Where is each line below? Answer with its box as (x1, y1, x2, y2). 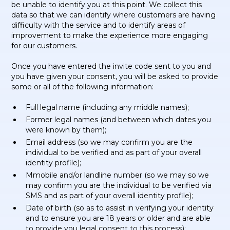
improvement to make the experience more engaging (11, 31, 208, 40)
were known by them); (26, 125, 107, 135)
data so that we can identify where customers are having (11, 10, 216, 20)
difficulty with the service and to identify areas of (11, 21, 186, 30)
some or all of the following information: (11, 82, 154, 91)
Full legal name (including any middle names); (26, 103, 189, 112)
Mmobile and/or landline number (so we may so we (26, 170, 209, 180)
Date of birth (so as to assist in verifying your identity (26, 203, 214, 213)
